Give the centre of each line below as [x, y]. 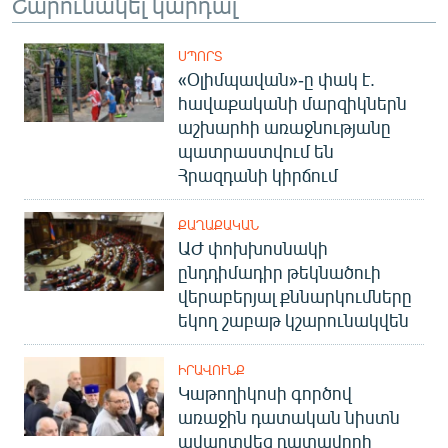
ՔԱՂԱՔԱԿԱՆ [218, 225]
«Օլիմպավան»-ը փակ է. [276, 79]
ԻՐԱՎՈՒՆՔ [211, 370]
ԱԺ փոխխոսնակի [253, 248]
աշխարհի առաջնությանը [284, 127]
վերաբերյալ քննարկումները [295, 296]
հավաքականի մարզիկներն [292, 103]
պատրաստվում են [256, 151]
